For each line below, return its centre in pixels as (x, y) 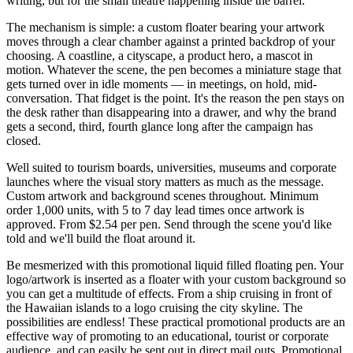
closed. (24, 140)
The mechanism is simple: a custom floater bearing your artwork (165, 27)
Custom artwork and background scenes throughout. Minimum (162, 195)
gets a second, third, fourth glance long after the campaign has (160, 126)
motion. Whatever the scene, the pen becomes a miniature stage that (174, 69)
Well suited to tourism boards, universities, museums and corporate (171, 167)
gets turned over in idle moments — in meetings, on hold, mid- (162, 84)
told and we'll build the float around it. (101, 238)
